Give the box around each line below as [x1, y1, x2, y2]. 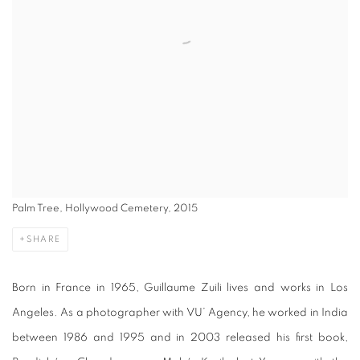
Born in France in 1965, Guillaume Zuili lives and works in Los [12, 282, 348, 294]
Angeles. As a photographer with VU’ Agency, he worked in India [12, 307, 348, 319]
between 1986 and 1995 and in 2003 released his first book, [12, 332, 348, 344]
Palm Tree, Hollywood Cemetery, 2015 [12, 203, 198, 215]
